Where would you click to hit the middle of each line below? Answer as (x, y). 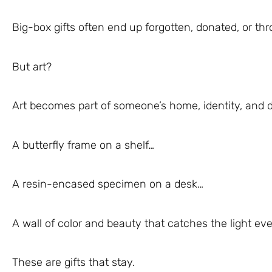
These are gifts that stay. (73, 262)
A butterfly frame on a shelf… (83, 145)
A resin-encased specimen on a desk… (108, 184)
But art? (32, 66)
